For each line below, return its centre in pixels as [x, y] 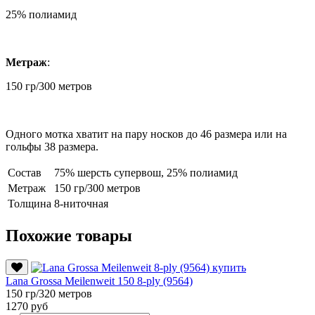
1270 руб [27, 306]
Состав [25, 172]
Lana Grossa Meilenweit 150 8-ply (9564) [99, 281]
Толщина [30, 203]
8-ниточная [81, 203]
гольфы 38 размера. [52, 146]
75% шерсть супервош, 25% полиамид [146, 172]
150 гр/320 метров [49, 293]
